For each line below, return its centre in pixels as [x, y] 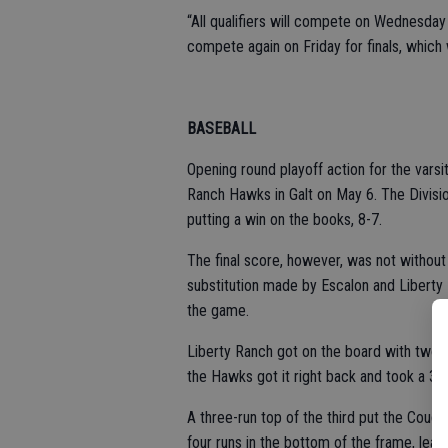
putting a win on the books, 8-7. [284, 219]
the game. [218, 310]
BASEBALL [221, 128]
